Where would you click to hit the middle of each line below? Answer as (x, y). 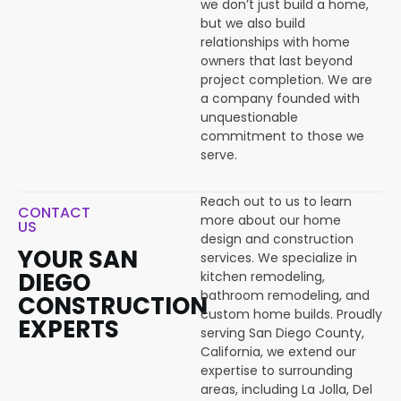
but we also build (253, 23)
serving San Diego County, (282, 333)
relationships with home (275, 42)
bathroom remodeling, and (285, 295)
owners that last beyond (277, 61)
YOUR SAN (78, 260)
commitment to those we (282, 136)
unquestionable (249, 117)
